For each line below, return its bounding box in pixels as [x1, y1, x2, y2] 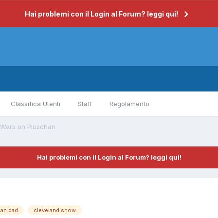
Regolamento [109, 100, 149, 108]
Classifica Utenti [11, 100, 60, 108]
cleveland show [34, 207, 76, 214]
